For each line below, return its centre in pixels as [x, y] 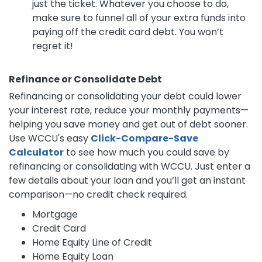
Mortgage [55, 215]
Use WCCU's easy [50, 139]
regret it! [53, 46]
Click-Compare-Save [144, 139]
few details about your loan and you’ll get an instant [127, 181]
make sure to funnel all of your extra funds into [139, 18]
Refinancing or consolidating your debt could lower [125, 96]
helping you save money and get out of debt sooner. [128, 125]
